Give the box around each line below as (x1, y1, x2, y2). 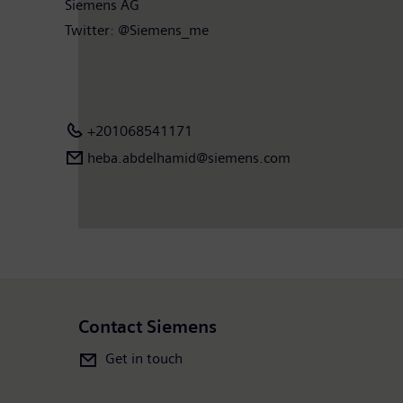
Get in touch (105, 349, 183, 367)
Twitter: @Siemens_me (65, 21, 209, 39)
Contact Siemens (78, 316, 217, 337)
